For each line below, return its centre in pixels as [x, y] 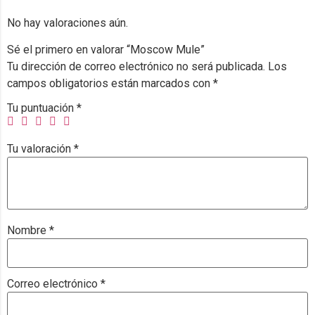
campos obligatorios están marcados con [110, 84]
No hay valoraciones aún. [67, 22]
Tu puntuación [42, 108]
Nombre [28, 231]
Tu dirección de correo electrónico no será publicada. [136, 67]
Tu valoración [40, 149]
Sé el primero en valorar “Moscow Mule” [106, 50]
